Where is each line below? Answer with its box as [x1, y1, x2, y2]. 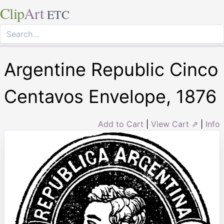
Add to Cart [98, 119, 143, 129]
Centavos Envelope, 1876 [4, 85, 216, 107]
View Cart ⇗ [151, 119, 198, 129]
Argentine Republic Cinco [4, 58, 218, 80]
